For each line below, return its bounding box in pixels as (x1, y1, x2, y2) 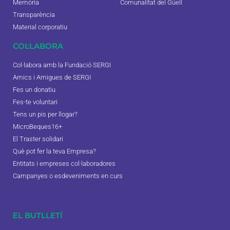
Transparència (13, 11, 55, 19)
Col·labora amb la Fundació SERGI (13, 61, 111, 69)
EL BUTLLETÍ (13, 210, 63, 221)
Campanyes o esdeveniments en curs (13, 172, 123, 180)
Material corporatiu (13, 23, 67, 31)
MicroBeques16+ (13, 123, 62, 131)
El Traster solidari (13, 135, 63, 143)
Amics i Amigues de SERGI (13, 73, 91, 82)
